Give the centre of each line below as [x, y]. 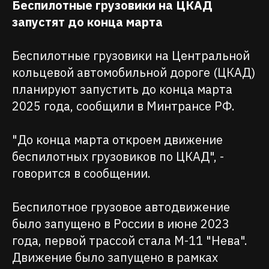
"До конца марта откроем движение [117, 139]
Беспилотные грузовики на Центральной [131, 55]
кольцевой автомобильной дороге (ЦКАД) [134, 72]
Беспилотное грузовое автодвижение [121, 207]
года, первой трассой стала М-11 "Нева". [130, 240]
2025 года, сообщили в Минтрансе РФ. [123, 106]
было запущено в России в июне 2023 [121, 223]
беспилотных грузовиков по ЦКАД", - [118, 156]
